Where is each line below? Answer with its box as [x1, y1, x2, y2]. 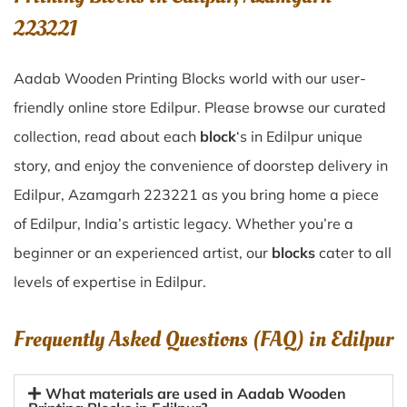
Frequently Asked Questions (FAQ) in [14, 324, 331, 354]
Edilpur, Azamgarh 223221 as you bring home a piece [14, 185, 379, 203]
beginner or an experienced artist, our [14, 243, 272, 262]
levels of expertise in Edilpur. [14, 273, 206, 291]
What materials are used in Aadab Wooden [45, 384, 347, 402]
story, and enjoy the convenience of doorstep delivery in [14, 156, 388, 174]
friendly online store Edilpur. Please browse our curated [14, 98, 386, 116]
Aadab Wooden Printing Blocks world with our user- [14, 69, 366, 87]
